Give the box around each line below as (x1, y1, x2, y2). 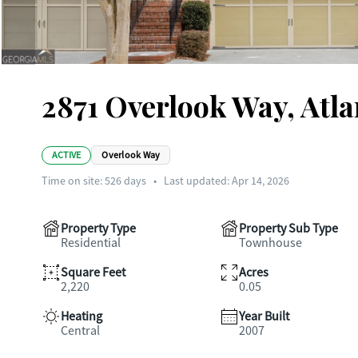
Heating (61, 308, 102, 324)
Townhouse (238, 235, 302, 251)
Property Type (61, 221, 136, 237)
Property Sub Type (238, 221, 338, 237)
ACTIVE (52, 148, 82, 161)
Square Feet (61, 265, 125, 280)
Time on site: (42, 173, 105, 188)
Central (61, 323, 100, 339)
